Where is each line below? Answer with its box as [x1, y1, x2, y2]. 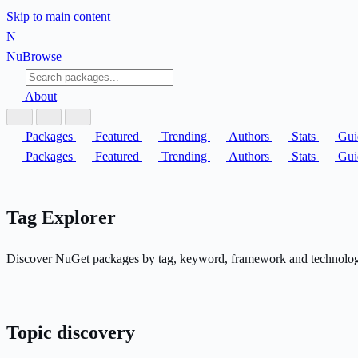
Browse [22, 50, 62, 63]
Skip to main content [6, 10, 110, 23]
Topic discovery [6, 321, 135, 343]
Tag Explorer [6, 206, 116, 228]
